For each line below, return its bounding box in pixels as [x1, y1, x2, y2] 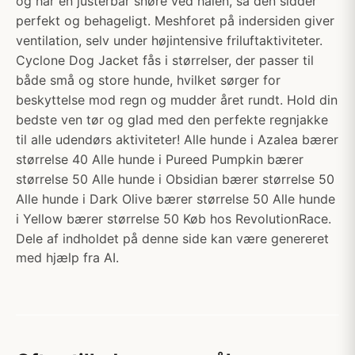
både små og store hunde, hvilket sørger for [16, 72, 281, 88]
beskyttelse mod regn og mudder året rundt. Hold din [16, 92, 338, 108]
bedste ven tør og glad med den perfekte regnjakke [16, 112, 328, 128]
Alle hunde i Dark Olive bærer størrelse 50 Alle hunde [16, 191, 335, 207]
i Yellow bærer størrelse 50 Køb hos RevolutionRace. [16, 211, 331, 227]
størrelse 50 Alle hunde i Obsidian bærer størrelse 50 [16, 171, 334, 187]
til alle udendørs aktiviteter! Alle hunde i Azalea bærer [16, 132, 338, 147]
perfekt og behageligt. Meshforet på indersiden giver [16, 13, 334, 29]
